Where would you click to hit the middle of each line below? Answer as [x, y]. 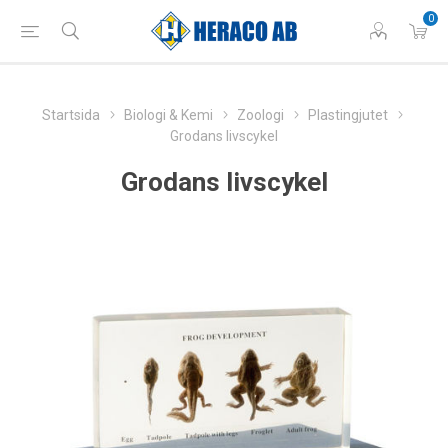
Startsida [71, 115]
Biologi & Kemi [168, 115]
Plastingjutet [348, 115]
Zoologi [260, 115]
